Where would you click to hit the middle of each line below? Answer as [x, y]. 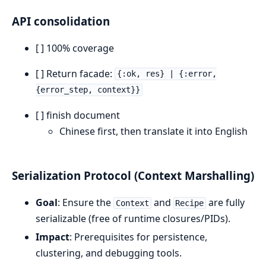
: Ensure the [85, 202]
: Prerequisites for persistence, [138, 237]
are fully [226, 202]
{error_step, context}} [88, 90]
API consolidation [61, 21]
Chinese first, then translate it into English [153, 131]
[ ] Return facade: [75, 73]
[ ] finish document [78, 115]
